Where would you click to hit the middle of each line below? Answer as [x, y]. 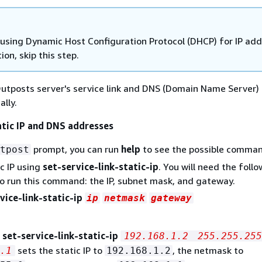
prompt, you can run [76, 149]
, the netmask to [208, 250]
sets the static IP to [60, 250]
